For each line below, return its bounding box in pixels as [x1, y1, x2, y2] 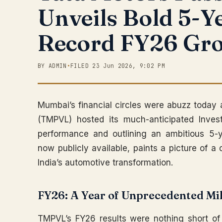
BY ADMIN [38, 62, 67, 69]
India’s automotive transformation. [38, 158, 173, 167]
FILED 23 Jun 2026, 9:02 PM [70, 62, 166, 69]
